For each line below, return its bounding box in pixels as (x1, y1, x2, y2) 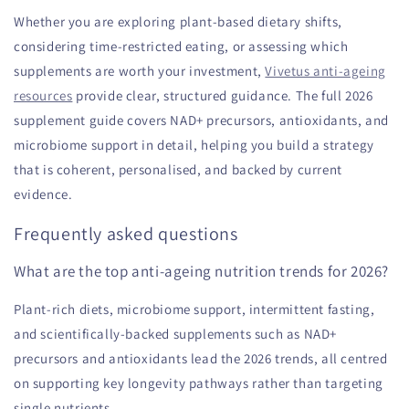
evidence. (14, 185, 73, 204)
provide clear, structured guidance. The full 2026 (72, 87, 373, 105)
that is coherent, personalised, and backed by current (14, 161, 342, 179)
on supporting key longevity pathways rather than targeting (14, 373, 383, 392)
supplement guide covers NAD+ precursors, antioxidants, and (14, 111, 389, 130)
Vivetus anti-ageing (265, 62, 386, 80)
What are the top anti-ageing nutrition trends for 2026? (14, 260, 389, 281)
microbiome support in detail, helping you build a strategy (14, 136, 374, 154)
